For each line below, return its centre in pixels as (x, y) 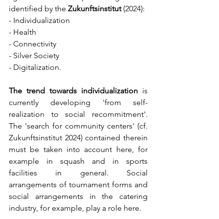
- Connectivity (33, 44)
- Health (22, 32)
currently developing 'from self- (78, 103)
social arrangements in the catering (78, 197)
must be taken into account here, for (78, 150)
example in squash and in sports (78, 161)
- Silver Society (34, 56)
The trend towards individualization (73, 91)
